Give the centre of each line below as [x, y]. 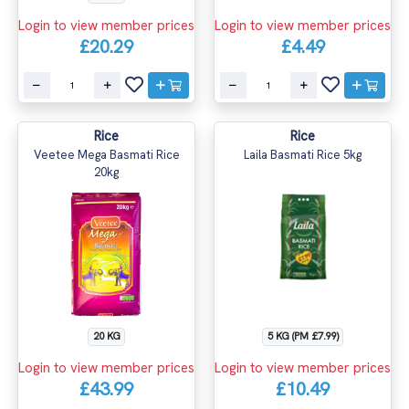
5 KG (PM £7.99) [303, 336]
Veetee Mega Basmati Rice [106, 154]
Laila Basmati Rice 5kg [303, 154]
